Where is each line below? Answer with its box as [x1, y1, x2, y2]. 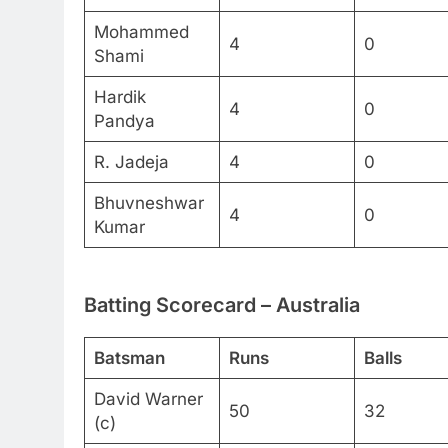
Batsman [93, 348, 165, 369]
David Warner [93, 389, 203, 410]
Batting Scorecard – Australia [84, 293, 360, 318]
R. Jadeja [93, 151, 169, 172]
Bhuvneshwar [93, 192, 204, 213]
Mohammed [93, 21, 189, 42]
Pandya [93, 110, 155, 131]
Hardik [93, 86, 146, 107]
